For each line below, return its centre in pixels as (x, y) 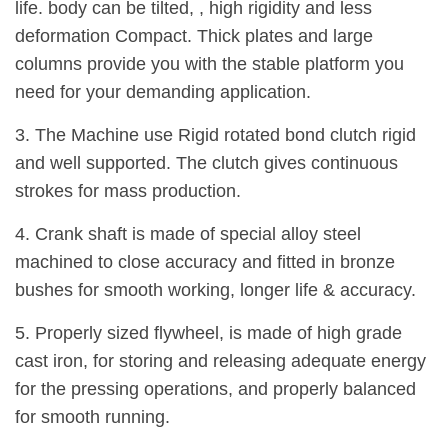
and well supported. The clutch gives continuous (206, 162)
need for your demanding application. (163, 91)
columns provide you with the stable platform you (209, 63)
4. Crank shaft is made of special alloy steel (188, 233)
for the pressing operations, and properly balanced (215, 388)
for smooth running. (92, 416)
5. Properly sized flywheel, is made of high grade (208, 332)
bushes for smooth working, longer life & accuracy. (215, 289)
